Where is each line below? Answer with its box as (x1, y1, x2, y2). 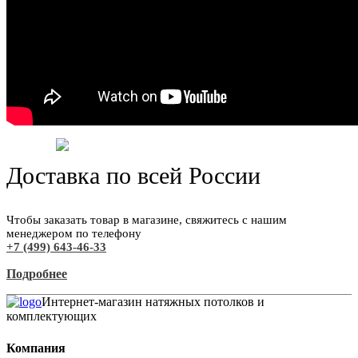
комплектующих (6, 309, 97, 324)
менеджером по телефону (6, 227, 141, 241)
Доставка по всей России (6, 162, 261, 189)
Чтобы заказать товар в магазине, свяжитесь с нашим (6, 213, 287, 227)
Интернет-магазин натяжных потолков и (42, 295, 265, 309)
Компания (6, 340, 66, 355)
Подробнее (6, 267, 67, 281)
